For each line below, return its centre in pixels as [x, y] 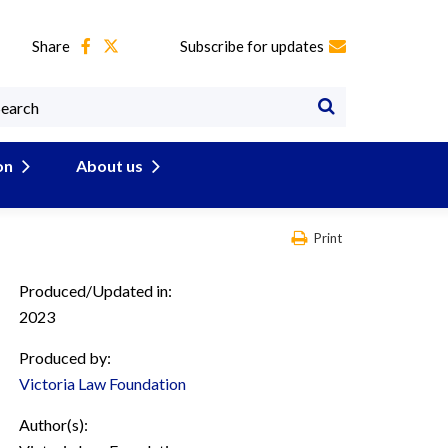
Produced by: [65, 357]
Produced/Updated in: [95, 290]
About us [109, 165]
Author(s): [53, 424]
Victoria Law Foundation [102, 383]
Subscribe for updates [252, 46]
